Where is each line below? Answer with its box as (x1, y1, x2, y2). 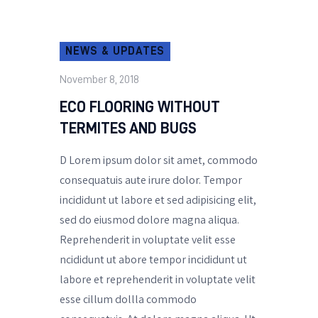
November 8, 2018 (60, 73, 139, 85)
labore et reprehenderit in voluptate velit (60, 272, 256, 286)
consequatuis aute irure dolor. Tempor (60, 172, 242, 187)
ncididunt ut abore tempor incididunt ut (60, 252, 247, 266)
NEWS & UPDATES (65, 45, 165, 57)
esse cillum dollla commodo (60, 292, 197, 306)
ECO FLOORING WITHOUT (60, 99, 220, 115)
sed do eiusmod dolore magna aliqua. (60, 212, 239, 226)
